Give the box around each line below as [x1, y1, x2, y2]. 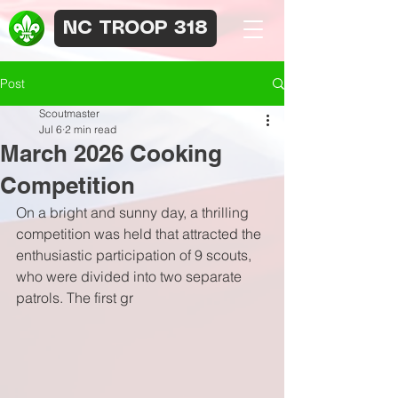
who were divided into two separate [16, 267, 245, 285]
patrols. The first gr [16, 289, 133, 306]
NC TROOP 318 [63, 20, 208, 37]
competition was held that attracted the [16, 225, 265, 243]
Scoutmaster [39, 107, 99, 120]
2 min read [65, 123, 116, 136]
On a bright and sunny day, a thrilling [16, 203, 252, 221]
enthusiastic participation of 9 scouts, [16, 246, 255, 264]
